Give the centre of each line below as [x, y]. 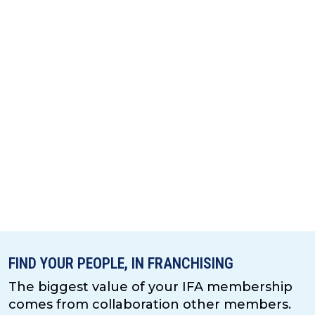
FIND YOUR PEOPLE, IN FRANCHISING [121, 264]
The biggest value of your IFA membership [150, 287]
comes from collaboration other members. [150, 305]
